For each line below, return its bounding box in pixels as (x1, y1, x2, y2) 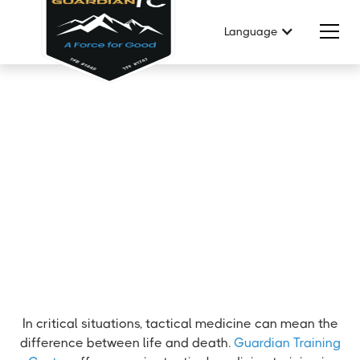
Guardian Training (233, 335, 341, 350)
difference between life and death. (19, 335, 234, 350)
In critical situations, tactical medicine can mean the (22, 316, 338, 331)
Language (223, 24, 278, 38)
